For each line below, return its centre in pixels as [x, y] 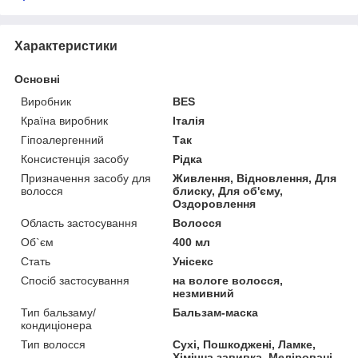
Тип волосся [53, 344]
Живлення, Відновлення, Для [255, 178]
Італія [189, 120]
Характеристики [66, 46]
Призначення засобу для [86, 178]
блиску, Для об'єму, [228, 191]
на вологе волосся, [228, 280]
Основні [37, 79]
